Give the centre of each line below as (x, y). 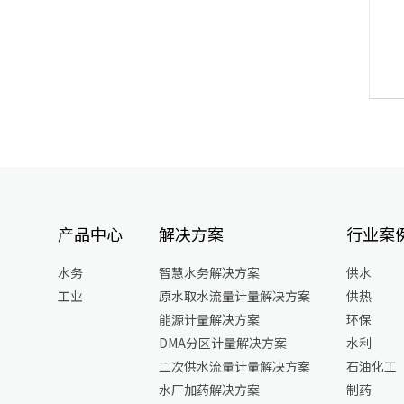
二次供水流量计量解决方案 (234, 366)
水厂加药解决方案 (209, 389)
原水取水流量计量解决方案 (234, 295)
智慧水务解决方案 (209, 272)
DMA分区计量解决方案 (222, 342)
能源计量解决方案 (209, 319)
